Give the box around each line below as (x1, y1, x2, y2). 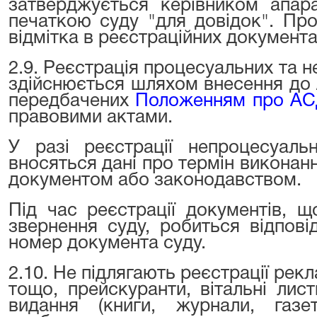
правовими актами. (8, 109, 173, 126)
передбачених (8, 93, 136, 110)
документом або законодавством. (8, 172, 301, 189)
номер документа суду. (8, 235, 206, 252)
